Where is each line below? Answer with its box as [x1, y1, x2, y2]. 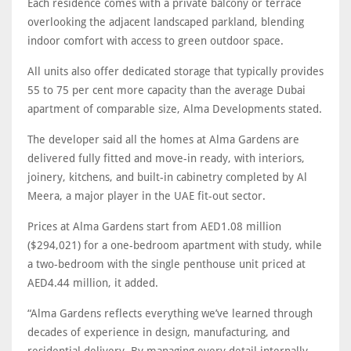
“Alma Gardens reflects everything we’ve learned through [27, 306, 313, 320]
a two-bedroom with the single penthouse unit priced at [27, 257, 306, 270]
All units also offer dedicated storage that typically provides [27, 64, 324, 78]
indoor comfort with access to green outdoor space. [27, 34, 284, 47]
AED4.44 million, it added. [27, 276, 158, 289]
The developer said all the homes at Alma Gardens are [27, 132, 299, 146]
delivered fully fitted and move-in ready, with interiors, [27, 151, 305, 165]
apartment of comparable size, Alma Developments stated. [27, 102, 322, 115]
